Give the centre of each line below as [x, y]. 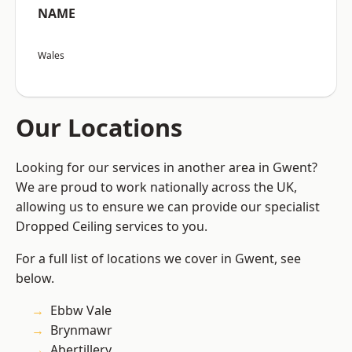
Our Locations [99, 128]
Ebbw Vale [81, 311]
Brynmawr [81, 330]
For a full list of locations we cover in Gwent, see [158, 259]
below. [35, 279]
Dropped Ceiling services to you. [112, 227]
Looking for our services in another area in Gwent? [167, 168]
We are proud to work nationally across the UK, [156, 187]
